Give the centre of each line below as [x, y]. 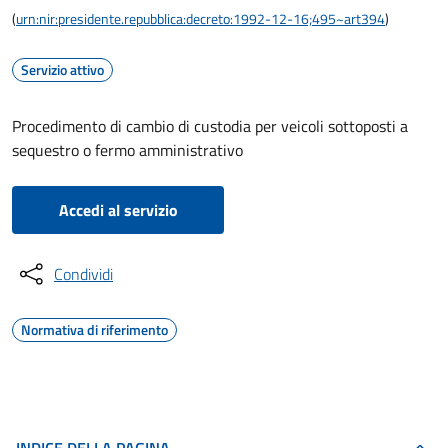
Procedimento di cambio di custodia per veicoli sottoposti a [210, 126]
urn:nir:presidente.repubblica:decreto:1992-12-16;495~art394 [200, 18]
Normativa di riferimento [94, 329]
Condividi [83, 274]
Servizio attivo [62, 69]
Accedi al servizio [118, 210]
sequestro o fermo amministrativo [127, 150]
